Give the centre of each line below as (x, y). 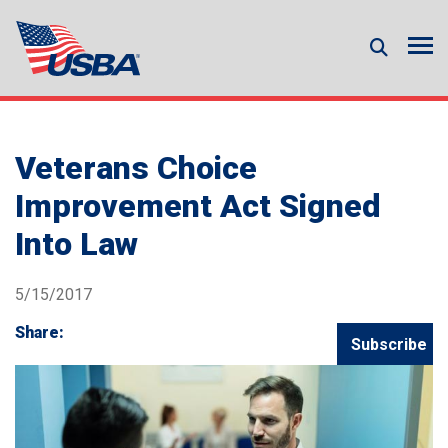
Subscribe (389, 344)
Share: (39, 332)
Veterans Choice (136, 167)
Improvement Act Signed (198, 205)
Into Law (76, 243)
